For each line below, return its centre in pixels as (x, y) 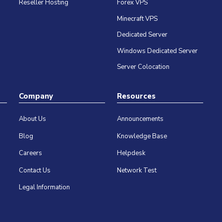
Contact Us (34, 170)
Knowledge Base (142, 136)
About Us (32, 119)
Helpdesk (131, 153)
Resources (136, 96)
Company (36, 96)
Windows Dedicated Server (157, 51)
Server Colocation (143, 67)
